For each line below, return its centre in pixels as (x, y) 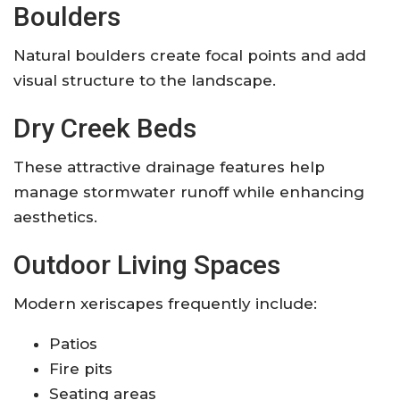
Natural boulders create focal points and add (190, 55)
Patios (73, 343)
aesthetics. (55, 217)
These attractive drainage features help (169, 167)
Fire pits (81, 368)
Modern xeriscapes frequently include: (165, 303)
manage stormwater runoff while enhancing (189, 192)
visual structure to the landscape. (145, 80)
